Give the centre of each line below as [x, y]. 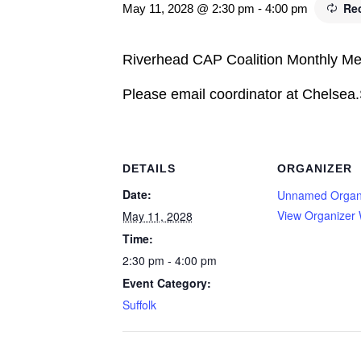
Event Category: [166, 283]
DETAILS [149, 168]
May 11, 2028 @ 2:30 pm [188, 8]
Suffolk [139, 305]
